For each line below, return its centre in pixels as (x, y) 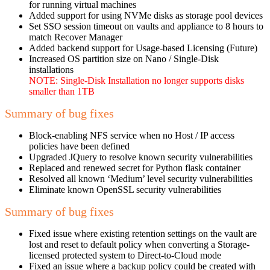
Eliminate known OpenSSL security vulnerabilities (125, 189)
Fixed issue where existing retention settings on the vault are (143, 233)
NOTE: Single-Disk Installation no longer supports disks (137, 80)
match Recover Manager (76, 37)
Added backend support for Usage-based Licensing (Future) (143, 48)
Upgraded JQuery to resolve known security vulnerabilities (141, 157)
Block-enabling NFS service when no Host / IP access (132, 135)
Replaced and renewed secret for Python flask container (135, 168)
